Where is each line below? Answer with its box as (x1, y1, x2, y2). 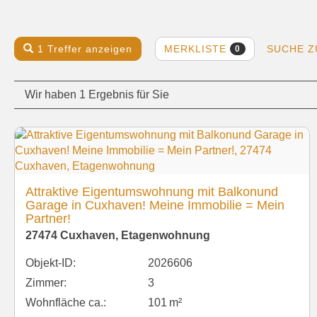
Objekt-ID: (25, 256, 76, 269)
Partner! (25, 211, 71, 226)
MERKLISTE (164, 43, 230, 54)
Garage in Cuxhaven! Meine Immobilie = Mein (25, 197, 284, 212)
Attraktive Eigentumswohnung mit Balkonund (25, 184, 278, 199)
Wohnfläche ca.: (25, 296, 106, 309)
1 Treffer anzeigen (38, 43, 132, 55)
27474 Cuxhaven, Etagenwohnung (25, 229, 210, 241)
